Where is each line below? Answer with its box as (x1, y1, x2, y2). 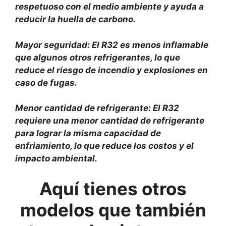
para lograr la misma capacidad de (15, 128, 161, 138)
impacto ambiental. (15, 153, 97, 163)
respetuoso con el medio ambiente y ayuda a (15, 2, 204, 12)
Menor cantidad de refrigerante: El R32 (15, 103, 179, 113)
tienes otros (79, 178, 187, 199)
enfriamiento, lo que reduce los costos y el (15, 141, 194, 151)
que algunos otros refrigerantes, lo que (15, 52, 180, 63)
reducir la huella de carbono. (15, 14, 136, 24)
